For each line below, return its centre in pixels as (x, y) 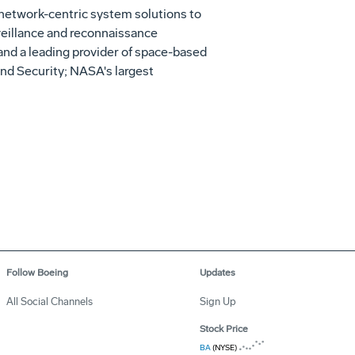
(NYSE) (224, 348)
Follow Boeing (37, 273)
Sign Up (218, 302)
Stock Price (224, 329)
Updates (218, 273)
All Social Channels (49, 302)
